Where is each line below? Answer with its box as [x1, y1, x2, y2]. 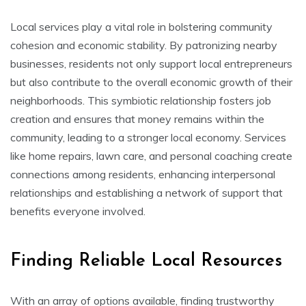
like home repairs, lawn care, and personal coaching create [10, 148, 292, 163]
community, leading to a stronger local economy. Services [10, 130, 286, 144]
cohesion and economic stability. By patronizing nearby [10, 38, 277, 52]
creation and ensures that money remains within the [10, 111, 264, 126]
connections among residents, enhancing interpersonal [10, 167, 275, 181]
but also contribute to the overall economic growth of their [10, 74, 292, 89]
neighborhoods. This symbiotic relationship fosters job [10, 93, 271, 107]
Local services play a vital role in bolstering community [10, 19, 273, 33]
